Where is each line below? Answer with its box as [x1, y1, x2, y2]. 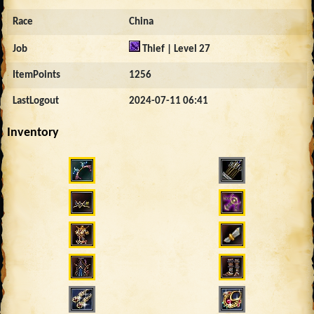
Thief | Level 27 [140, 43, 210, 55]
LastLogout [13, 95, 59, 107]
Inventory [7, 125, 59, 139]
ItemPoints [13, 69, 60, 81]
